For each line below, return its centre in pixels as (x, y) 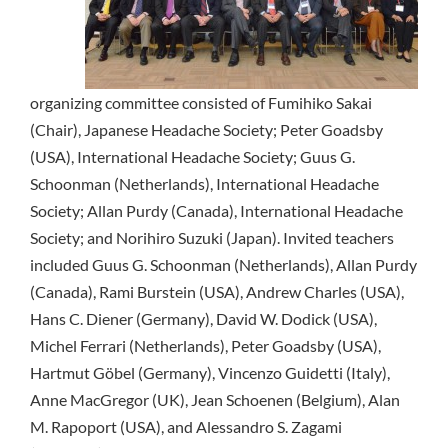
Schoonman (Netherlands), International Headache (204, 183)
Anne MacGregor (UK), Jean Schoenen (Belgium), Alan (215, 399)
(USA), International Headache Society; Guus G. (192, 156)
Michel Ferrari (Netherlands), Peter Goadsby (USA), (205, 345)
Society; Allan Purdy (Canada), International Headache (216, 210)
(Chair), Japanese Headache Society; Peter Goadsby (206, 129)
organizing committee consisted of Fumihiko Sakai (201, 102)
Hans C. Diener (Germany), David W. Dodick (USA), (203, 318)
